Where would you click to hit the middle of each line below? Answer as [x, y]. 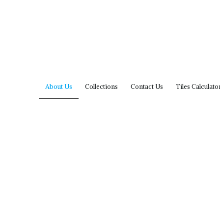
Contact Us [147, 86]
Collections [102, 86]
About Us [59, 86]
